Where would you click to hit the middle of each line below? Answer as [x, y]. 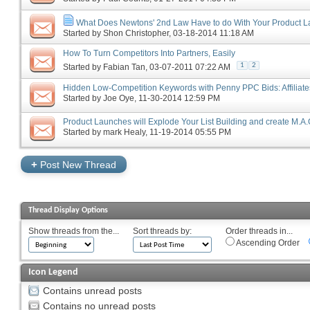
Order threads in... [259, 231]
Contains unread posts [92, 291]
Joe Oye [119, 98]
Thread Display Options [68, 210]
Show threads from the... [74, 231]
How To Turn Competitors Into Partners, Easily [149, 54]
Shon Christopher [136, 33]
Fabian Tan [124, 67]
